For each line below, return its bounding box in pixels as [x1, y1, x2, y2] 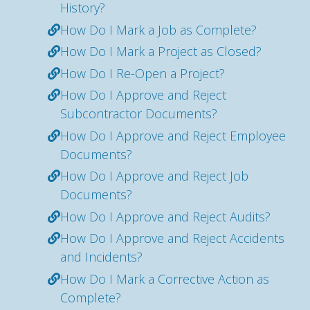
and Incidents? [60, 248, 143, 265]
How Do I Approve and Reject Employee [60, 127, 286, 144]
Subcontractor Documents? [60, 105, 217, 122]
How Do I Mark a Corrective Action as [60, 270, 269, 287]
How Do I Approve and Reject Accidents [60, 230, 284, 246]
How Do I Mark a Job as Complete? [60, 21, 257, 38]
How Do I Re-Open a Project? [60, 64, 225, 82]
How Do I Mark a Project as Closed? [60, 43, 262, 60]
